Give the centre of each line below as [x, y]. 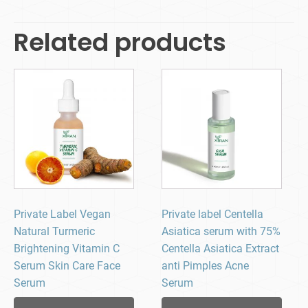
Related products [120, 43]
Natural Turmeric [54, 232]
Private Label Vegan [62, 214]
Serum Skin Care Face [67, 266]
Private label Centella [213, 214]
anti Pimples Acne [206, 266]
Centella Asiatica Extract [221, 249]
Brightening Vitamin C [67, 249]
